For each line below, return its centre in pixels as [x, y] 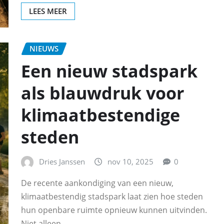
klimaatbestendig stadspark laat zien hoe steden [112, 197]
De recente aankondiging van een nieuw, [97, 183]
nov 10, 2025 [130, 161]
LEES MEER [48, 11]
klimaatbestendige [100, 115]
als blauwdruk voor [102, 93]
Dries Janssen [62, 161]
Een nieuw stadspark [109, 71]
